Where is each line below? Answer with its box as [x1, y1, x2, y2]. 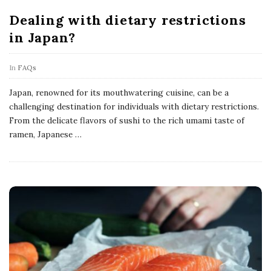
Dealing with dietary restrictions [9, 11, 246, 28]
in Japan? [9, 28, 76, 46]
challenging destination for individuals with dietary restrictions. [9, 100, 259, 112]
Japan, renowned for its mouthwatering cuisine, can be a [9, 87, 229, 98]
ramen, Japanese [9, 128, 73, 140]
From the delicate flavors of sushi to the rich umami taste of [9, 114, 244, 126]
